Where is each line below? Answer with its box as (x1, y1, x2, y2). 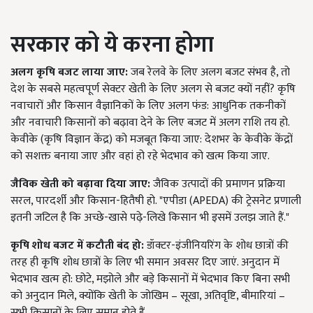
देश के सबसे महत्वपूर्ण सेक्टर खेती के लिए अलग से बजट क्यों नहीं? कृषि (10, 79, 296, 99)
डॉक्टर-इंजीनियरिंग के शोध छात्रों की (144, 235, 289, 255)
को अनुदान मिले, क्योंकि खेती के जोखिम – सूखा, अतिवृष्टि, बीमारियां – (10, 286, 285, 305)
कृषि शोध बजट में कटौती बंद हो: (10, 235, 144, 255)
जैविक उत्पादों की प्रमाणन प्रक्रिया (150, 174, 285, 194)
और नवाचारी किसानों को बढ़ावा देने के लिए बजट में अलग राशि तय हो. (10, 112, 289, 132)
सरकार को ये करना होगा (10, 26, 214, 64)
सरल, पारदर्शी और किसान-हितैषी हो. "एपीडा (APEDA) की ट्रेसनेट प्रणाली (10, 191, 301, 210)
